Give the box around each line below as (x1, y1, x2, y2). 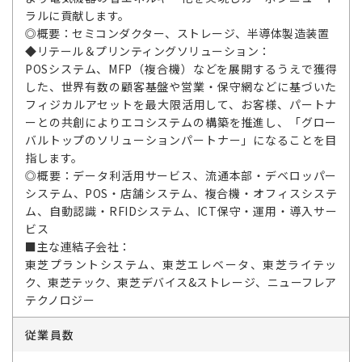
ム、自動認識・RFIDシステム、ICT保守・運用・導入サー (25, 203, 337, 220)
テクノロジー (25, 292, 95, 309)
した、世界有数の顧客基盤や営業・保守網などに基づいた (25, 78, 337, 95)
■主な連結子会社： (25, 238, 131, 255)
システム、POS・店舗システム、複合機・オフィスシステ (25, 185, 337, 202)
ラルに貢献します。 (25, 7, 130, 24)
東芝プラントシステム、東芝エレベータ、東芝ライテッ (25, 256, 337, 273)
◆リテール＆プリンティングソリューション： (25, 43, 271, 60)
